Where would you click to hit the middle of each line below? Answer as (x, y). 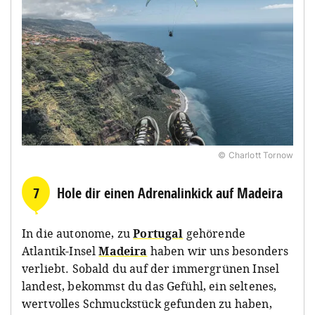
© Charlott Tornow (256, 155)
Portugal (158, 233)
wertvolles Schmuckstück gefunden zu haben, (147, 303)
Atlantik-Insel (60, 251)
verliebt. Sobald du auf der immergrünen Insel (151, 268)
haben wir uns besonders (218, 251)
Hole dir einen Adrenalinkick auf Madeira (170, 193)
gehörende (214, 233)
